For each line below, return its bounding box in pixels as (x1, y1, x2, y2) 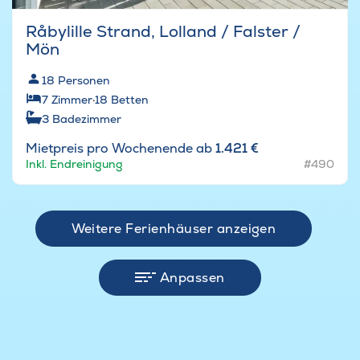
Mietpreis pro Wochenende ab (26, 139, 215, 157)
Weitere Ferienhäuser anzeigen (71, 219, 276, 237)
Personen (58, 72, 110, 88)
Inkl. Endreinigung (26, 156, 123, 171)
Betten (111, 92, 149, 107)
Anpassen (159, 268, 225, 286)
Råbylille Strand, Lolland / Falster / (26, 20, 301, 42)
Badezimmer (52, 111, 121, 126)
